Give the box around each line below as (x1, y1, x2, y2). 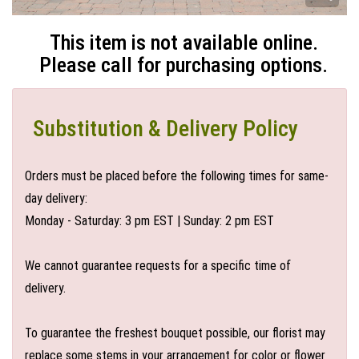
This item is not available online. (49, 30, 318, 54)
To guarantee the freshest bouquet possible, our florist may (25, 325, 325, 341)
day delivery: (25, 191, 87, 206)
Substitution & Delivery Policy (33, 115, 298, 142)
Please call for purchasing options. (39, 53, 328, 77)
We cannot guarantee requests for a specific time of (25, 258, 291, 273)
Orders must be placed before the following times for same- (25, 168, 329, 184)
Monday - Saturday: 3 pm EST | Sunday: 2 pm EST (25, 213, 274, 228)
